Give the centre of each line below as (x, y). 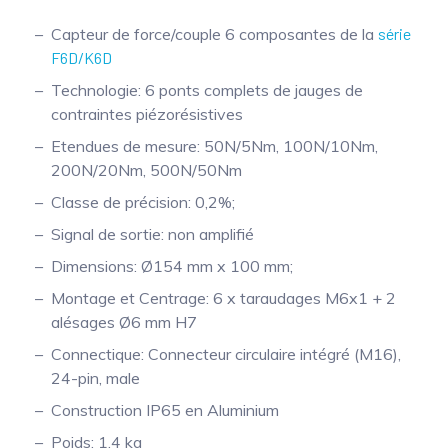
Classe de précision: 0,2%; (143, 202)
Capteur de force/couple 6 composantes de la (214, 34)
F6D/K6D (81, 58)
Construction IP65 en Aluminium (165, 410)
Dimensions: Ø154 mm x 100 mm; (172, 266)
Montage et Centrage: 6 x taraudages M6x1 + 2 (223, 298)
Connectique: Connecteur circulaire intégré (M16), (226, 354)
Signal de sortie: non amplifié (152, 234)
